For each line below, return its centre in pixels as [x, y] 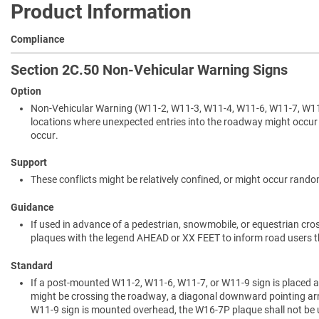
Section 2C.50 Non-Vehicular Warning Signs [149, 69]
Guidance [32, 208]
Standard [32, 265]
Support [29, 163]
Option [26, 91]
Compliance [38, 39]
